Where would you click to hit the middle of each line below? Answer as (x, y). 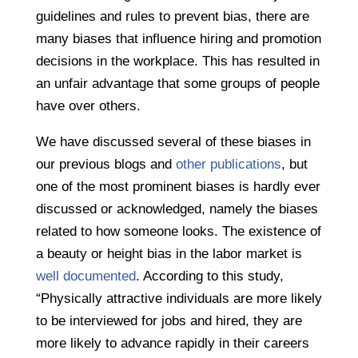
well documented (86, 276)
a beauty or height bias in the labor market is (169, 254)
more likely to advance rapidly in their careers (172, 344)
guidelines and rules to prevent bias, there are (172, 17)
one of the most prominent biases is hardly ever (178, 187)
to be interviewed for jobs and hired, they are (169, 321)
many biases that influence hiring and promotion (178, 39)
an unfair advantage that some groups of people (177, 84)
